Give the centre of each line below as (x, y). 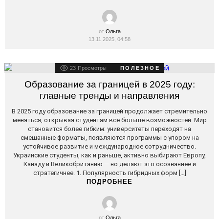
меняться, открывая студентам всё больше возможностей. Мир (109, 120)
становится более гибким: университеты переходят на (109, 129)
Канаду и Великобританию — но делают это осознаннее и (109, 164)
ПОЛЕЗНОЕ (140, 68)
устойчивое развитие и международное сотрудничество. (109, 146)
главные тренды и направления (109, 96)
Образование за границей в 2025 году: (109, 84)
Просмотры (92, 68)
